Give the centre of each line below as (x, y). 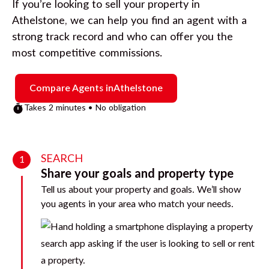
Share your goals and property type (137, 174)
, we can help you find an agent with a (156, 21)
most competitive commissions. (87, 53)
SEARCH (62, 159)
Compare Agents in (71, 88)
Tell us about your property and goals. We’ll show (141, 189)
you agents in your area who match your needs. (137, 204)
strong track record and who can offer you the (122, 37)
